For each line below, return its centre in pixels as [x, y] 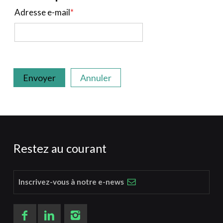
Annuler [96, 77]
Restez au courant [60, 149]
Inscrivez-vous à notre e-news [71, 181]
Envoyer [39, 77]
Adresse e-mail [42, 12]
